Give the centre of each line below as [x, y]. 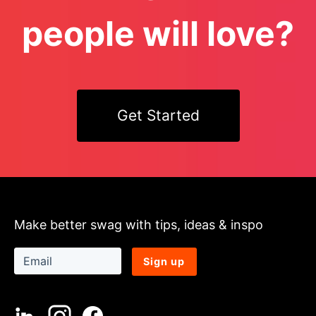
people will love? [158, 34]
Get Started [158, 115]
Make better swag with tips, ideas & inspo [139, 225]
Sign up [164, 261]
